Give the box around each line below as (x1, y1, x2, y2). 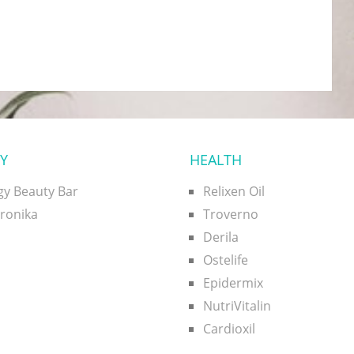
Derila (203, 228, 239, 246)
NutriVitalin (203, 297, 272, 314)
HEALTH (190, 150, 243, 169)
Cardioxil (203, 320, 256, 337)
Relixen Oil (203, 183, 265, 200)
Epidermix (203, 274, 264, 292)
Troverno (203, 205, 259, 223)
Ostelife (203, 251, 249, 269)
